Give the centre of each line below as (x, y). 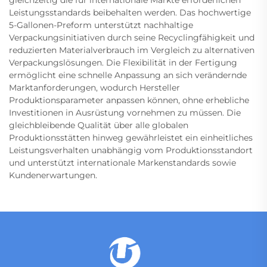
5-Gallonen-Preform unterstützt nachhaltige (101, 25)
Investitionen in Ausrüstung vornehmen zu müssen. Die (125, 113)
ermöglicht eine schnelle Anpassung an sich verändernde (128, 75)
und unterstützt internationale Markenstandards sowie (122, 163)
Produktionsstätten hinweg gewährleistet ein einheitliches (131, 138)
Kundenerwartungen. (53, 176)
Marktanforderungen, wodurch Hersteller (94, 88)
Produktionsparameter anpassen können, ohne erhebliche (129, 100)
